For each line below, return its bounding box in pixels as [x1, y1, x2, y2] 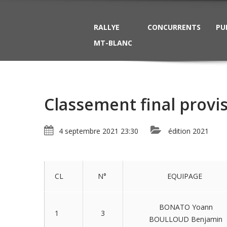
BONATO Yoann [159, 202, 213, 212]
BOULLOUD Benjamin [149, 214, 222, 224]
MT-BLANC [94, 38, 132, 48]
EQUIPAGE [167, 171, 204, 181]
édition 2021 [168, 126, 209, 136]
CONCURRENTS [147, 22, 201, 32]
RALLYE [94, 22, 120, 32]
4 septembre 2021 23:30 [59, 126, 138, 136]
